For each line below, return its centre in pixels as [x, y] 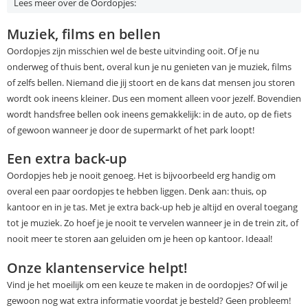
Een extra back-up [67, 159]
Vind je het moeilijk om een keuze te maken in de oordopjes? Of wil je [147, 284]
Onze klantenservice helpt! [97, 267]
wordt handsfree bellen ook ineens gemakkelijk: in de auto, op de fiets [149, 114]
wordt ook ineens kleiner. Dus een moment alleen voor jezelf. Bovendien [154, 98]
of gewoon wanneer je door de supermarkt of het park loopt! [131, 130]
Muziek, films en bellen [84, 34]
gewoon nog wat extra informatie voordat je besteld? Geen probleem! [149, 300]
